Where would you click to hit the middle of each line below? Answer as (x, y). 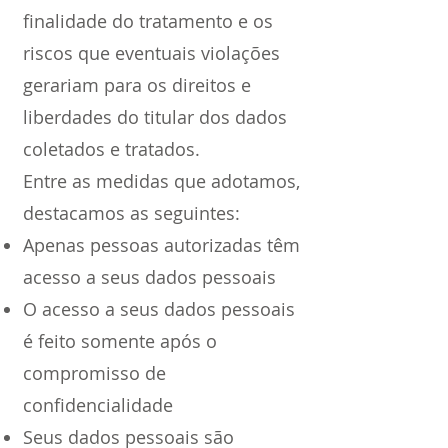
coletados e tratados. (111, 149)
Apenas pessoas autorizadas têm (161, 245)
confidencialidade (98, 405)
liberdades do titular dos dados (155, 117)
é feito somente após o (120, 341)
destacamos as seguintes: (131, 213)
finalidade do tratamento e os (148, 21)
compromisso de (94, 373)
